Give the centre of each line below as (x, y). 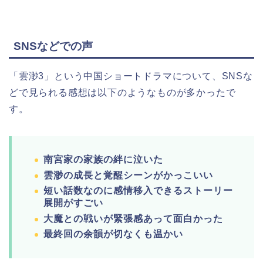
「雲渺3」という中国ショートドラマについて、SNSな (131, 76)
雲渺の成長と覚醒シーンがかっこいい (128, 175)
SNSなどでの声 (53, 46)
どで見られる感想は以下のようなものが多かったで (122, 93)
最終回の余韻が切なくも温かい (113, 234)
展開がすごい (73, 203)
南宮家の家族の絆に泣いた (103, 160)
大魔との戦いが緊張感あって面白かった (133, 218)
